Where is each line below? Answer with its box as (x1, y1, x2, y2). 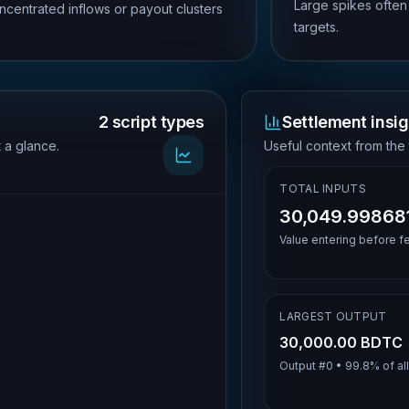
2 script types (98, 112, 204, 131)
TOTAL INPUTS (279, 182, 366, 195)
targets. (293, 19, 339, 35)
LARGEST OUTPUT (279, 309, 387, 323)
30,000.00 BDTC (279, 333, 404, 351)
